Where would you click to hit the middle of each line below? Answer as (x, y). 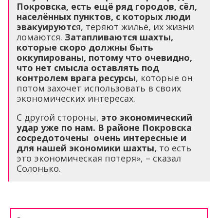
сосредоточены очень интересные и (101, 137)
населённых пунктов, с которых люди (104, 16)
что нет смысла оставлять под (88, 67)
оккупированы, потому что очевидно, (104, 57)
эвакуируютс (46, 27)
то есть (174, 148)
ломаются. (41, 37)
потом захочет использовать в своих (99, 88)
